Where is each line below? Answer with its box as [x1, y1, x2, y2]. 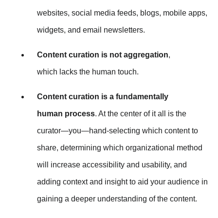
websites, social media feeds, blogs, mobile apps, [37, 9, 207, 18]
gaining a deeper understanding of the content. [37, 195, 197, 203]
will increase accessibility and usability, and [37, 161, 187, 169]
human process [37, 109, 95, 118]
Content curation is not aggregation [37, 51, 168, 59]
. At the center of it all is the [95, 109, 186, 118]
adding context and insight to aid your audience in [37, 178, 208, 186]
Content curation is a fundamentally [37, 92, 168, 101]
